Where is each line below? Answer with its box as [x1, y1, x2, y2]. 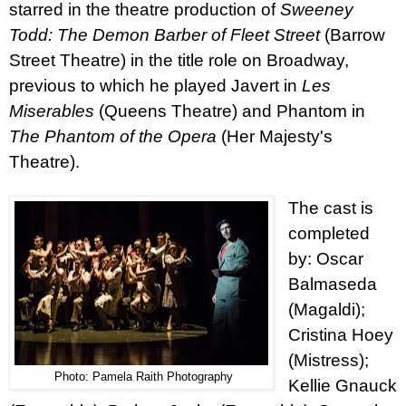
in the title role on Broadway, [126, 50, 349, 70]
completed [287, 223, 370, 243]
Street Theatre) [9, 50, 126, 70]
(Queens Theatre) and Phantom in [99, 101, 365, 121]
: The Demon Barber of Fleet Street [48, 24, 320, 44]
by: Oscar [287, 248, 363, 268]
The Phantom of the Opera [9, 126, 221, 146]
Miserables [9, 101, 99, 121]
